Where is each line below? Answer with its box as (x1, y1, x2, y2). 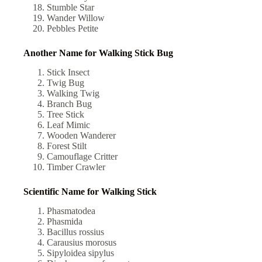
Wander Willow (47, 13, 107, 23)
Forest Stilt (47, 140, 89, 151)
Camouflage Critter (47, 151, 120, 161)
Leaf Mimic (47, 119, 92, 130)
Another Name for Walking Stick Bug (23, 48, 173, 58)
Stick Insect (47, 67, 92, 77)
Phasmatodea (47, 205, 98, 216)
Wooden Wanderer (47, 130, 118, 140)
